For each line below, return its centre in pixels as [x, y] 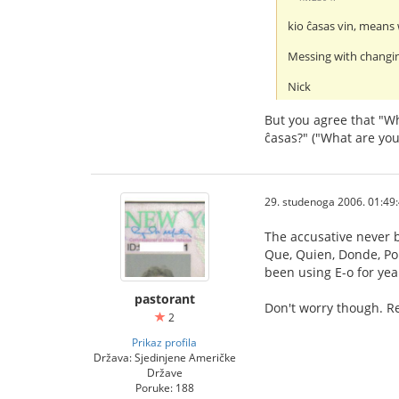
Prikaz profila [164, 342]
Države [164, 372]
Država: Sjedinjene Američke [164, 357]
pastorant [164, 298]
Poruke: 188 [164, 387]
